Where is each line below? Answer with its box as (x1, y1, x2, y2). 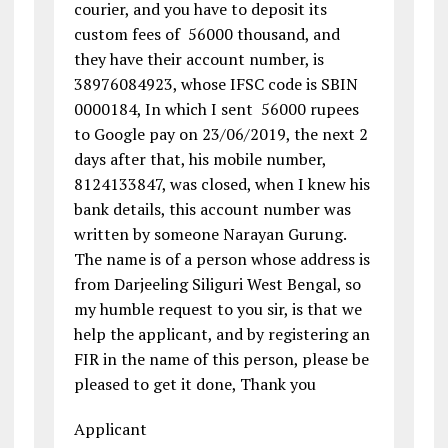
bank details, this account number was (73, 198, 351, 221)
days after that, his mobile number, (73, 148, 326, 171)
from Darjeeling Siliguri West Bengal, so (73, 273, 361, 296)
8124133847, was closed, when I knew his (73, 173, 370, 196)
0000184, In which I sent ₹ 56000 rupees (73, 98, 359, 121)
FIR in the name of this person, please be (73, 348, 369, 371)
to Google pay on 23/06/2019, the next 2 (73, 123, 368, 146)
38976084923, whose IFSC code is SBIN (73, 73, 358, 96)
